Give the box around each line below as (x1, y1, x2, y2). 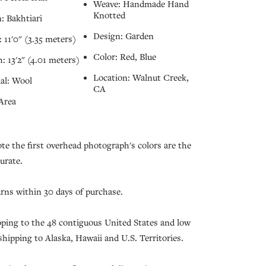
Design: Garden (93, 31, 154, 42)
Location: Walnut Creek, (93, 72, 189, 84)
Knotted (93, 10, 125, 21)
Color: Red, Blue (93, 52, 156, 63)
